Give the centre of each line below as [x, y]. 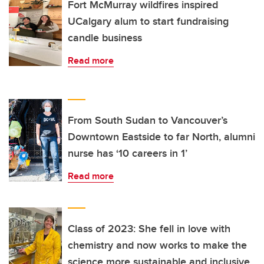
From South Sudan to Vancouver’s [148, 121]
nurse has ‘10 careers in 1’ [128, 154]
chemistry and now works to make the [157, 245]
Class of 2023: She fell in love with [149, 229]
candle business [105, 38]
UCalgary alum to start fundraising [148, 22]
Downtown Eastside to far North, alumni [161, 137]
